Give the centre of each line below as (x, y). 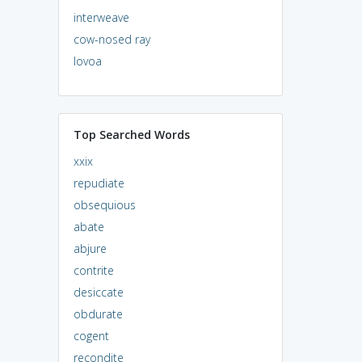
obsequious (104, 204)
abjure (90, 248)
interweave (101, 17)
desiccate (98, 292)
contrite (93, 270)
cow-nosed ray (112, 39)
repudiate (99, 183)
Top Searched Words (131, 134)
